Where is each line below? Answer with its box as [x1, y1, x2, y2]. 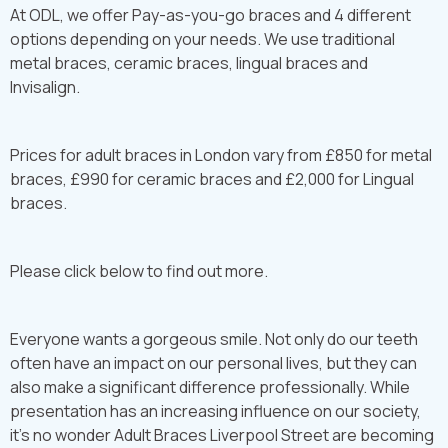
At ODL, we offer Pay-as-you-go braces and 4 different [10, 4, 411, 26]
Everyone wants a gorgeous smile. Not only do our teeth [10, 328, 418, 350]
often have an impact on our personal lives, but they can [10, 352, 417, 374]
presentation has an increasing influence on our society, [10, 400, 421, 422]
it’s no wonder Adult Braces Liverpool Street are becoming [10, 424, 434, 446]
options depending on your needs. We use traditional [10, 28, 395, 50]
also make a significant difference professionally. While [10, 376, 410, 398]
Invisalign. [10, 76, 80, 98]
